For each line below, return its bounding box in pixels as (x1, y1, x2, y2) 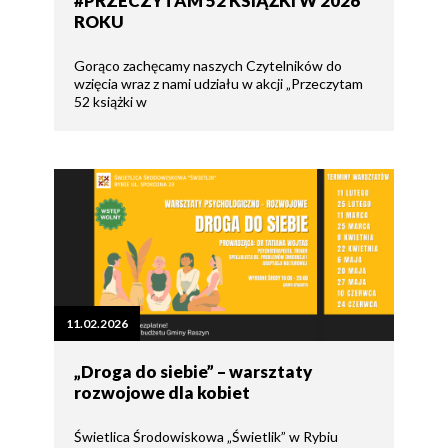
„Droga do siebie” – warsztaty (74, 360, 312, 382)
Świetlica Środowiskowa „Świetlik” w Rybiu (74, 427, 338, 445)
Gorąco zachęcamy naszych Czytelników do (74, 56, 342, 74)
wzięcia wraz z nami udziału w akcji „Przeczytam (74, 74, 363, 92)
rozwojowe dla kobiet (74, 381, 250, 403)
